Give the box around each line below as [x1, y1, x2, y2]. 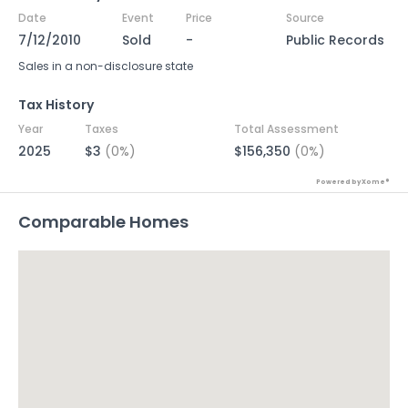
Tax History [18, 96, 94, 114]
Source [285, 10, 324, 25]
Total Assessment [233, 121, 339, 137]
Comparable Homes [18, 210, 189, 233]
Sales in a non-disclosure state [18, 58, 193, 74]
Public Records [285, 31, 384, 49]
